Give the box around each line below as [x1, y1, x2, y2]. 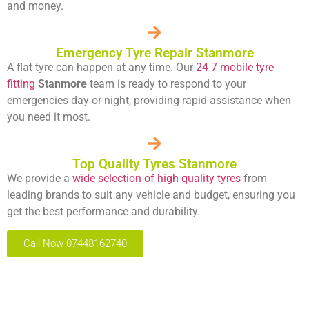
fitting [7, 77, 35, 90]
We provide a [7, 171, 72, 185]
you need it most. [7, 110, 90, 123]
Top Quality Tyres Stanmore [72, 155, 237, 172]
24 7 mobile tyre [196, 60, 274, 74]
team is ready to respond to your [90, 77, 246, 90]
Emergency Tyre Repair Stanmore [55, 44, 254, 61]
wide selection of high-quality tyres [72, 171, 241, 185]
